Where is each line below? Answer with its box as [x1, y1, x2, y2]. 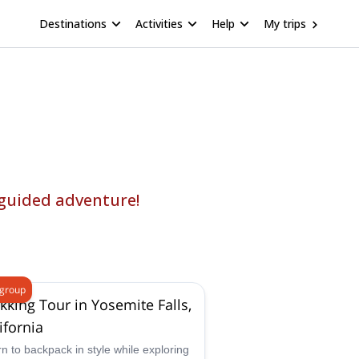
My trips [264, 15, 306, 31]
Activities [135, 15, 183, 31]
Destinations [39, 15, 107, 31]
